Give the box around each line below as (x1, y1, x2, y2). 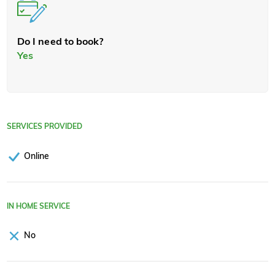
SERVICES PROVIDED (7, 122, 82, 131)
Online (24, 150, 49, 161)
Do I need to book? (17, 34, 104, 47)
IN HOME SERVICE (7, 201, 70, 211)
